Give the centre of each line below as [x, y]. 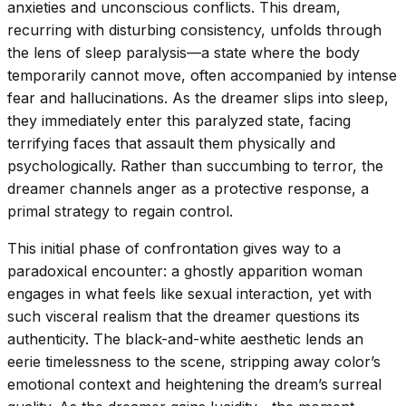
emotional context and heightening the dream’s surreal [194, 384]
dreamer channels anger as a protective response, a [188, 188]
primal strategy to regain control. [120, 211]
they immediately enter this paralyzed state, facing [179, 120]
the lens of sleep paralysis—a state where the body [184, 52]
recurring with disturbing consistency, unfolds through [194, 29]
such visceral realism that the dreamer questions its [184, 316]
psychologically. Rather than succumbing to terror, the [195, 165]
